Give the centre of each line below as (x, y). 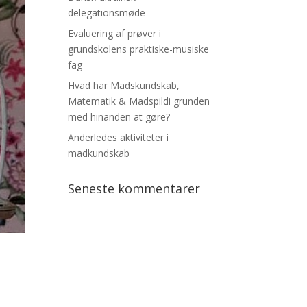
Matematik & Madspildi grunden (138, 101)
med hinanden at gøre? (119, 116)
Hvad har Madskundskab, (123, 85)
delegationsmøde (106, 12)
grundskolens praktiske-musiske (138, 49)
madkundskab (98, 153)
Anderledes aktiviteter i (118, 137)
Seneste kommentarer (134, 188)
